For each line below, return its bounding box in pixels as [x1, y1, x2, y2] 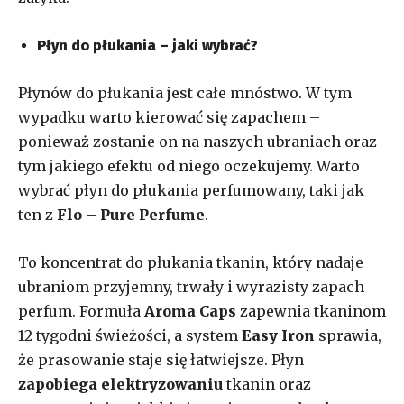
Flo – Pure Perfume [57, 205, 205, 224]
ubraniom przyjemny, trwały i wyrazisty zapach [18, 277, 364, 296]
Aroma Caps [144, 301, 236, 320]
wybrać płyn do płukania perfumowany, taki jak [18, 180, 364, 199]
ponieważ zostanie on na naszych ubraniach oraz [18, 132, 377, 151]
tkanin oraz [223, 374, 311, 393]
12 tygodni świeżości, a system [18, 326, 242, 344]
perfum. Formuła [18, 301, 144, 320]
